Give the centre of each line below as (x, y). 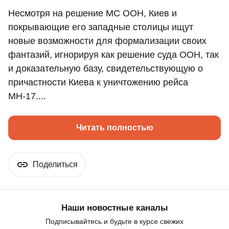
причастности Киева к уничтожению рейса (98, 83)
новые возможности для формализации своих (107, 41)
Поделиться (55, 165)
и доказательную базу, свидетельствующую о (106, 69)
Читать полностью (114, 128)
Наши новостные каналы (114, 208)
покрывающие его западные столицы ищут (101, 27)
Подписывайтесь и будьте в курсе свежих (114, 222)
